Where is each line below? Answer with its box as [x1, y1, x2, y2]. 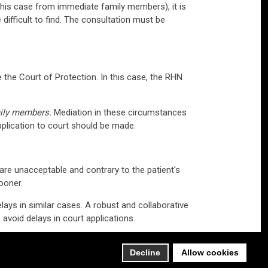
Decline [130, 248, 161, 258]
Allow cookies [181, 248, 239, 258]
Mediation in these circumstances [51, 106, 187, 118]
